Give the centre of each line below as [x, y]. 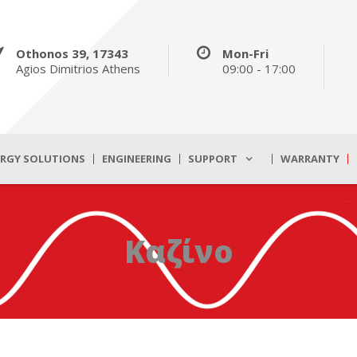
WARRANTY [310, 159]
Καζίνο [178, 251]
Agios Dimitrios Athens [78, 68]
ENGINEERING [137, 159]
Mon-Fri [245, 53]
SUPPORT [213, 159]
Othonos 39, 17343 [72, 53]
